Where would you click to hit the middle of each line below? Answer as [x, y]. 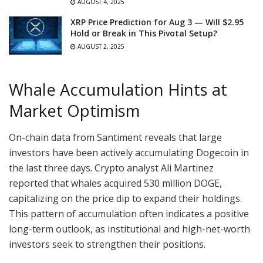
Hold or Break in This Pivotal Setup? [144, 33]
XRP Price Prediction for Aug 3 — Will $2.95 [157, 22]
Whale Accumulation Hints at [118, 90]
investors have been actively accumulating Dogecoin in [129, 152]
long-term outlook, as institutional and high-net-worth [129, 229]
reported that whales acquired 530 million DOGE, [115, 183]
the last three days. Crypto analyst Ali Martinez [111, 168]
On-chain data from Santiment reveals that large [115, 137]
